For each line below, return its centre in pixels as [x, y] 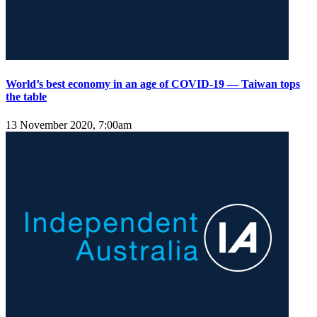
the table [26, 97]
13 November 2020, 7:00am [69, 125]
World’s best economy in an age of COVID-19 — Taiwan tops [153, 84]
